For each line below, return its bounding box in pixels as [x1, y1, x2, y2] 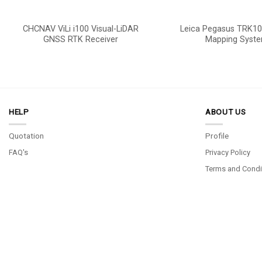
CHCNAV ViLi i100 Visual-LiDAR [23, 23, 139, 34]
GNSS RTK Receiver [43, 34, 119, 44]
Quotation [9, 131, 44, 141]
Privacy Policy [205, 148, 250, 157]
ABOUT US [205, 106, 246, 116]
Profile [205, 131, 229, 141]
